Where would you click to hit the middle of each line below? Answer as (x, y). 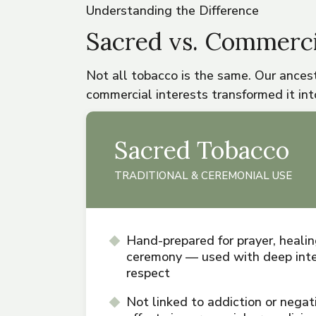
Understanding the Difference (172, 11)
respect (148, 273)
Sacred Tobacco (202, 150)
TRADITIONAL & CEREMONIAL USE (203, 176)
